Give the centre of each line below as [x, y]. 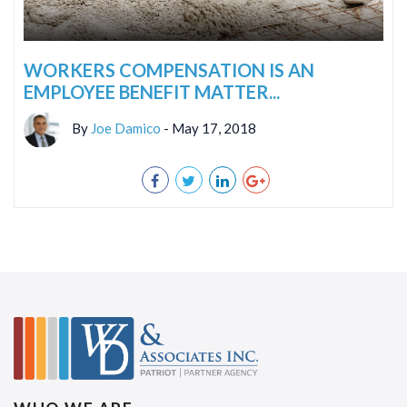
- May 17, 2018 [208, 129]
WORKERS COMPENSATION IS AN [169, 70]
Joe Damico [126, 129]
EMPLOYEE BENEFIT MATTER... [152, 92]
